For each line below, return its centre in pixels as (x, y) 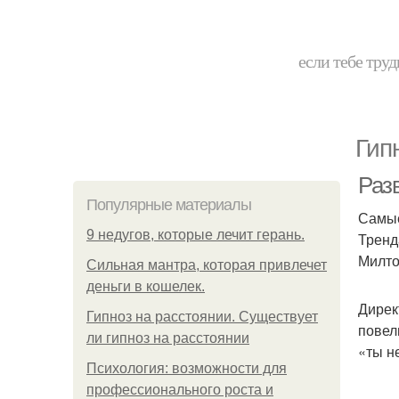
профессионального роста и (180, 390)
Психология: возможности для (187, 368)
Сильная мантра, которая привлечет (207, 265)
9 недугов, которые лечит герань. (195, 235)
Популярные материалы (169, 205)
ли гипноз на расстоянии (168, 338)
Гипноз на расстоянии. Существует (202, 317)
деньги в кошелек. (146, 286)
